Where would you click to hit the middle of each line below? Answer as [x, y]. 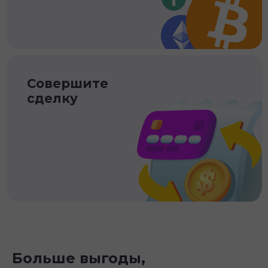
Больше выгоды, [79, 258]
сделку [52, 98]
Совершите [68, 83]
